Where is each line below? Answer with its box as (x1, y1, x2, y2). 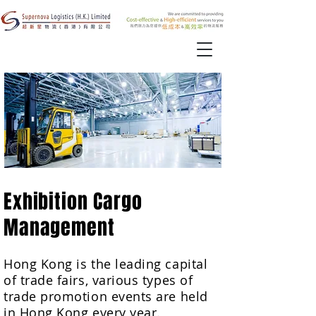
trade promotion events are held (4, 288, 208, 305)
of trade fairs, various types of (4, 272, 193, 288)
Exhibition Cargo (4, 187, 142, 216)
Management (4, 213, 115, 242)
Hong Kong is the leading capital (4, 255, 208, 272)
